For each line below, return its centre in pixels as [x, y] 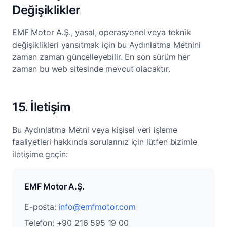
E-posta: [42, 207]
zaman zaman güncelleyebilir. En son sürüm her [101, 57]
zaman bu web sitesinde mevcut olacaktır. [91, 69]
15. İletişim [42, 107]
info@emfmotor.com [97, 207]
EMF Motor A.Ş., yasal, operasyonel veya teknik [102, 32]
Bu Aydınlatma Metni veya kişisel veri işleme [95, 130]
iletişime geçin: [40, 154]
